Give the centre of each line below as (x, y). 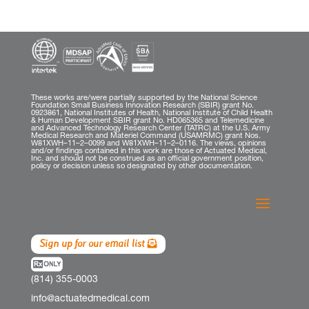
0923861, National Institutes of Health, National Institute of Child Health (151, 113)
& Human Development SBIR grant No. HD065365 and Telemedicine (147, 121)
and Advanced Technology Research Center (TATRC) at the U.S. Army (150, 128)
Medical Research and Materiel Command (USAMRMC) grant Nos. (146, 136)
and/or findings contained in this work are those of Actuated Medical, (149, 151)
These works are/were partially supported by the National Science (144, 98)
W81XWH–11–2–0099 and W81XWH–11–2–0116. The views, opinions (148, 143)
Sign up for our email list (92, 244)
